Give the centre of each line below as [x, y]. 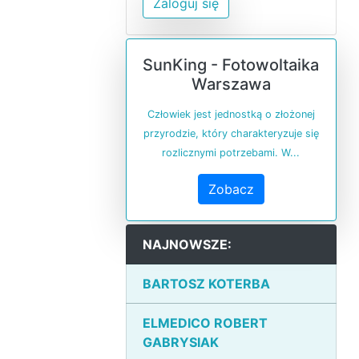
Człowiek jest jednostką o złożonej [231, 115]
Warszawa [231, 85]
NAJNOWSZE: [187, 245]
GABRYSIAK [180, 343]
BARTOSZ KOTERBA [206, 284]
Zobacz [231, 190]
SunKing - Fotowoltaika [231, 65]
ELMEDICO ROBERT [205, 323]
